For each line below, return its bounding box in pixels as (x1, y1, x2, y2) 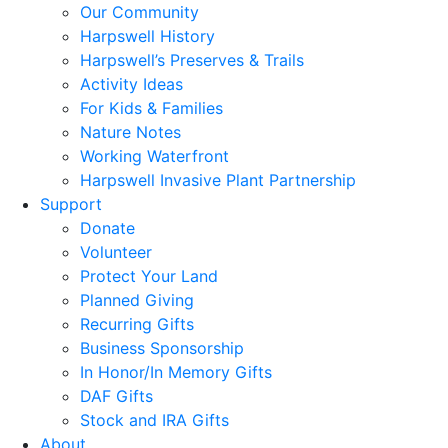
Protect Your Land (80, 266, 218, 286)
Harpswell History (80, 26, 215, 46)
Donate (80, 218, 135, 238)
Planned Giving (80, 290, 194, 310)
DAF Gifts (80, 386, 153, 406)
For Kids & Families (80, 98, 223, 118)
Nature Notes (80, 122, 181, 142)
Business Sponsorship (80, 338, 244, 358)
